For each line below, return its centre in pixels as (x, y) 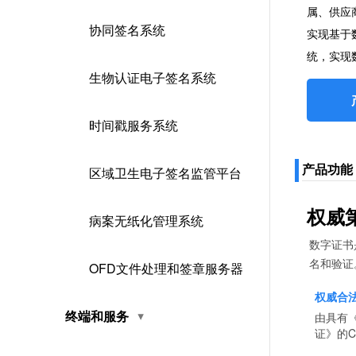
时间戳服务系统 (133, 125)
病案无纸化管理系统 (146, 221)
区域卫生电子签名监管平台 (165, 173)
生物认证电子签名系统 (153, 77)
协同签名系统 (127, 30)
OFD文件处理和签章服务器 (166, 268)
